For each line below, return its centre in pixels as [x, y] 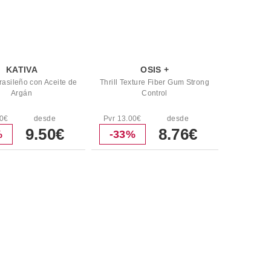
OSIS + [155, 70]
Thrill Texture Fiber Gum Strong [155, 82]
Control [155, 93]
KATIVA [22, 70]
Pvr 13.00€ [122, 119]
